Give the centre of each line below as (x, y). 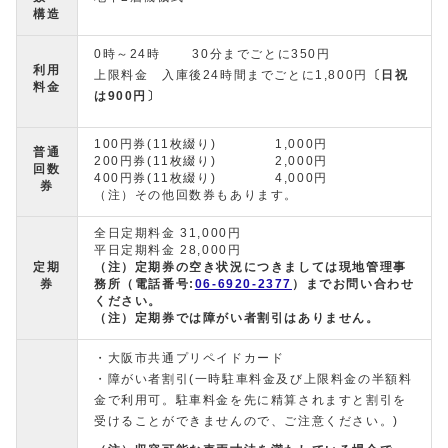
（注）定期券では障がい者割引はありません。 (237, 318)
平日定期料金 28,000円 (168, 250)
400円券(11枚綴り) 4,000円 (211, 178)
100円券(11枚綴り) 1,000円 (211, 144)
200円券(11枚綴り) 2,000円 (211, 161)
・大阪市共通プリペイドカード (189, 358)
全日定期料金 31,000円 (168, 233)
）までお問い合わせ (353, 284)
